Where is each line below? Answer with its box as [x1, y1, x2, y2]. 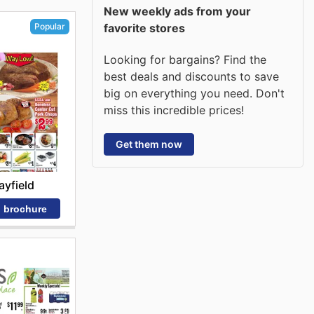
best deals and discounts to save [104, 69, 279, 83]
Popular [34, 20, 65, 32]
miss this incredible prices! [104, 102, 244, 117]
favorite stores [104, 21, 185, 35]
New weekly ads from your [104, 4, 251, 18]
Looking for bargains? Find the [104, 52, 266, 67]
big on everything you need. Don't [104, 86, 285, 100]
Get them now [116, 137, 182, 150]
